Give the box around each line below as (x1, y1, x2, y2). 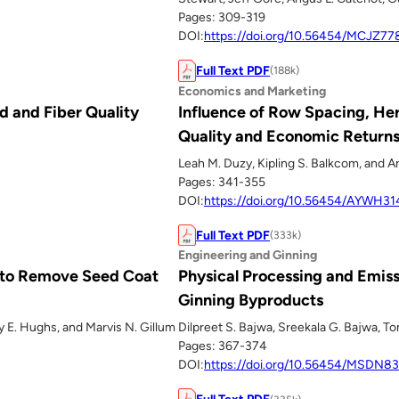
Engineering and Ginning (178, 248, 317, 264)
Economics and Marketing (178, 83, 326, 99)
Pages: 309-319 (178, 10, 265, 26)
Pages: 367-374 (178, 338, 267, 354)
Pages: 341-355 (178, 174, 265, 190)
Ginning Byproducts (178, 290, 323, 311)
